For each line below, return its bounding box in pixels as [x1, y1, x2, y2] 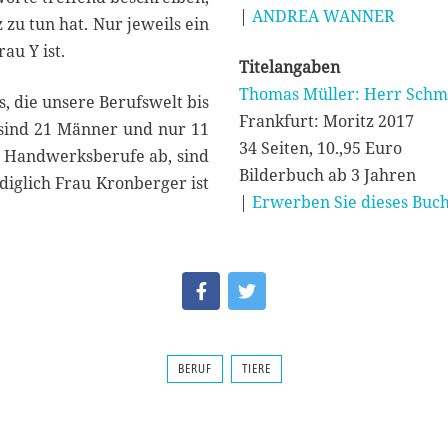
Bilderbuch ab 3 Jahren [239, 164, 416, 187]
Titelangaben [239, 56, 340, 79]
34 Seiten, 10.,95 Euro [239, 137, 402, 160]
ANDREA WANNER [252, 5, 395, 28]
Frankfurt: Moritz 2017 [239, 110, 414, 133]
